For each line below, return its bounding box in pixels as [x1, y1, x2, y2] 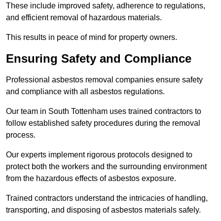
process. [6, 130, 36, 139]
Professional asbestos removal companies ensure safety [6, 75, 203, 84]
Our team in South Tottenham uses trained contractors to [6, 107, 201, 115]
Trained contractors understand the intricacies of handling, [6, 193, 208, 202]
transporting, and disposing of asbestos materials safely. [6, 205, 201, 214]
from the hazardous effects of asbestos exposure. [6, 174, 178, 183]
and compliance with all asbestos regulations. [6, 87, 165, 96]
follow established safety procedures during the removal [6, 118, 200, 127]
